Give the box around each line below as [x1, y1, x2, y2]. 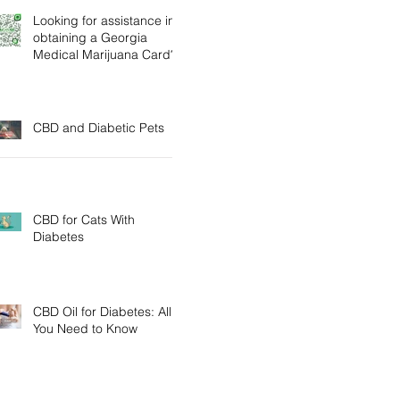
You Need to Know [33, 321, 137, 337]
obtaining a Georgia [33, 29, 147, 46]
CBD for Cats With [33, 212, 135, 228]
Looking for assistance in [33, 12, 175, 29]
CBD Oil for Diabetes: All [33, 304, 171, 320]
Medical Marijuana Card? [33, 46, 177, 62]
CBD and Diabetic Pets [33, 120, 164, 136]
